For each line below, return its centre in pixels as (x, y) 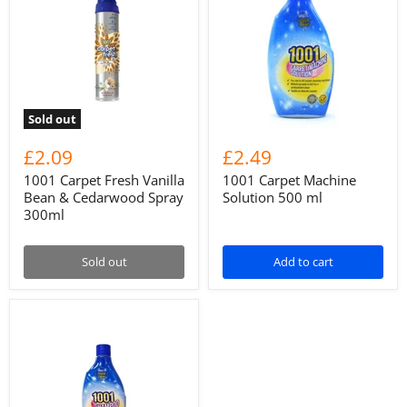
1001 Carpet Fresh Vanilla (104, 180)
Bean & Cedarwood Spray (104, 197)
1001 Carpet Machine (289, 180)
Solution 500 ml (273, 197)
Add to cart (303, 262)
